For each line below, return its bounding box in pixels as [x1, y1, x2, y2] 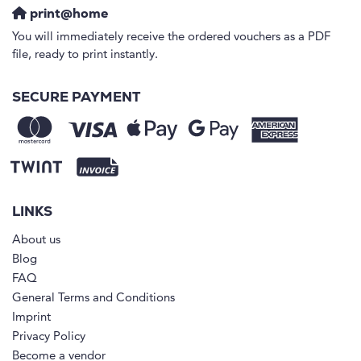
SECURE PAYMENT [12, 90, 140, 105]
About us [12, 234, 60, 247]
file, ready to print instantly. [12, 48, 158, 61]
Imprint [12, 311, 51, 324]
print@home [27, 7, 108, 21]
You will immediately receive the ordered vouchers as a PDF [12, 31, 330, 44]
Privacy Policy [12, 330, 85, 343]
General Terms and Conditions [12, 292, 175, 305]
